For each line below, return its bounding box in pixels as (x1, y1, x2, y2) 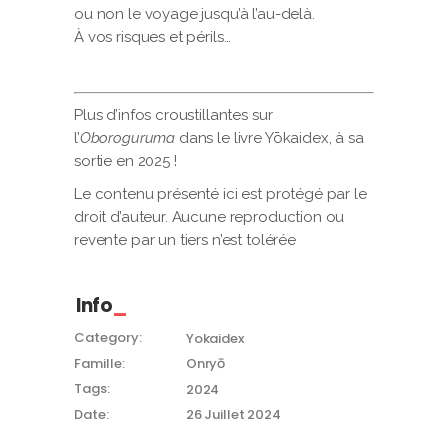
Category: (74, 328, 142, 348)
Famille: (74, 353, 125, 373)
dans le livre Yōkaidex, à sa (175, 129, 364, 147)
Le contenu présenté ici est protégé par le (74, 185, 367, 203)
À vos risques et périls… (74, 28, 231, 46)
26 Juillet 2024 (185, 405, 281, 425)
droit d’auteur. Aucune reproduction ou (74, 208, 345, 226)
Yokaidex (185, 328, 244, 348)
